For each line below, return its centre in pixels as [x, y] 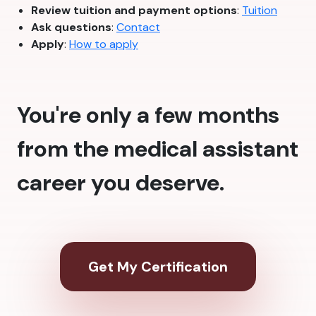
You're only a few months [148, 115]
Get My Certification [158, 267]
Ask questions [71, 28]
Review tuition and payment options [134, 11]
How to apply [104, 44]
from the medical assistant [158, 149]
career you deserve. [121, 183]
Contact [138, 28]
